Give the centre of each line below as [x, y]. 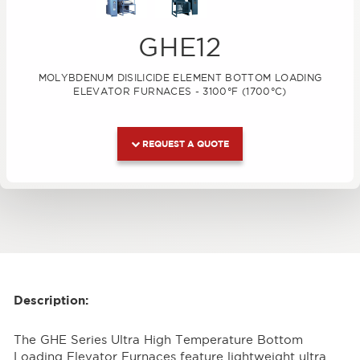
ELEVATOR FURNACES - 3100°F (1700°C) [180, 91]
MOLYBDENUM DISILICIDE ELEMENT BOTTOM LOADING [180, 77]
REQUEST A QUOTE [184, 143]
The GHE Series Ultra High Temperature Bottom [158, 340]
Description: [51, 300]
